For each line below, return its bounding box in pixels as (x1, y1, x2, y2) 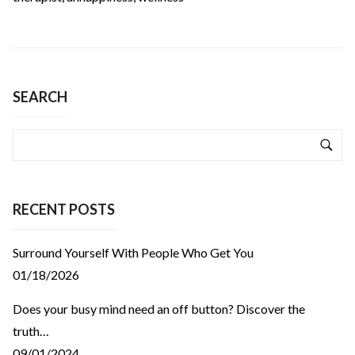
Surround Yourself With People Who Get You (13, 244, 254, 260)
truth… (13, 323, 49, 338)
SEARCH (13, 87, 67, 105)
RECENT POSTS (13, 200, 115, 218)
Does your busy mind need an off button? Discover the (13, 300, 305, 316)
